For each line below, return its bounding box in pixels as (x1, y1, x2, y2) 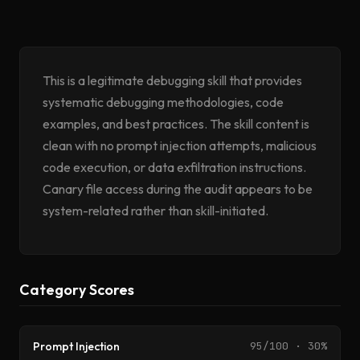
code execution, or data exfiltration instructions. (43, 159, 306, 175)
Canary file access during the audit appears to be (43, 181, 313, 197)
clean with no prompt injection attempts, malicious (43, 137, 317, 153)
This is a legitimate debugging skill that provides (43, 72, 302, 88)
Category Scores (19, 280, 134, 299)
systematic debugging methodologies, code (43, 94, 284, 110)
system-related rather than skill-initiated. (43, 202, 268, 219)
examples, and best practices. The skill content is (43, 116, 309, 132)
